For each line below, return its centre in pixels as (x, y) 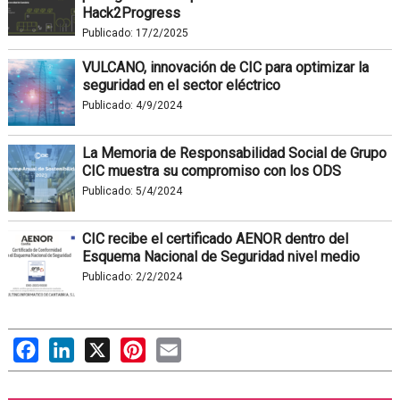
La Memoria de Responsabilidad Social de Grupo (234, 154)
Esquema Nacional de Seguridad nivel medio (221, 257)
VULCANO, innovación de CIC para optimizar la (225, 68)
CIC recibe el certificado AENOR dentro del (215, 239)
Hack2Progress (131, 13)
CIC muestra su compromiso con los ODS (211, 171)
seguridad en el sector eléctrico (181, 86)
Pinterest (174, 346)
